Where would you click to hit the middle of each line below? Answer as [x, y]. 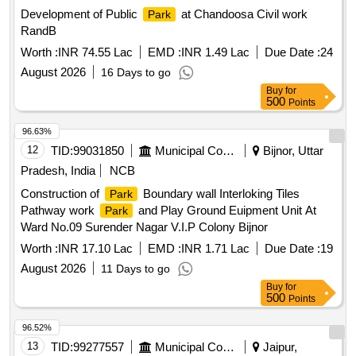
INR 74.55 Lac [95, 52]
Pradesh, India [58, 171]
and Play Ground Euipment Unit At [226, 211]
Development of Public [81, 14]
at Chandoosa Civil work [243, 14]
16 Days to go [136, 73]
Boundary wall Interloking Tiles [220, 194]
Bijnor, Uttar [292, 151]
